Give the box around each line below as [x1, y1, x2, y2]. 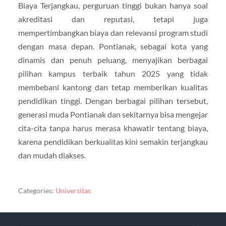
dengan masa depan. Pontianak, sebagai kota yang [18, 41, 208, 51]
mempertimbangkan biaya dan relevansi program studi [18, 28, 208, 38]
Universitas [55, 187, 91, 195]
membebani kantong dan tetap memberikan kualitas [18, 82, 208, 92]
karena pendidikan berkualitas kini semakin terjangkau [18, 137, 208, 147]
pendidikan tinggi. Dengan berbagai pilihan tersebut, [18, 96, 208, 106]
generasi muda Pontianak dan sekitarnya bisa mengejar [18, 109, 208, 120]
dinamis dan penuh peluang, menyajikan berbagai [18, 55, 208, 65]
